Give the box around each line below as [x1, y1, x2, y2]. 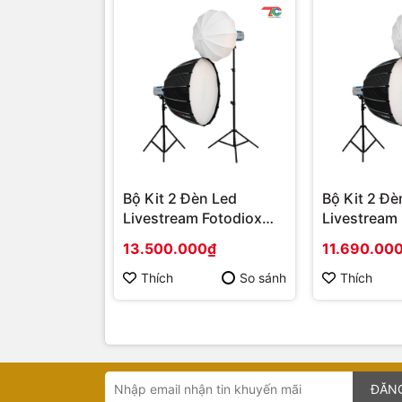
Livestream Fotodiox [123, 209, 262, 228]
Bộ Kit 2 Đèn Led [123, 189, 237, 208]
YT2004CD [322, 229, 399, 248]
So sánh [240, 269, 286, 285]
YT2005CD [123, 229, 200, 248]
